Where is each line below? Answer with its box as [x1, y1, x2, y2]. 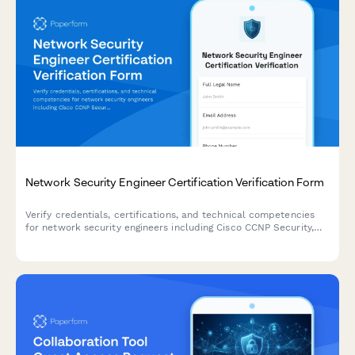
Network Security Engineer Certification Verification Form [25, 174, 325, 189]
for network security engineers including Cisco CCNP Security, [25, 221, 314, 233]
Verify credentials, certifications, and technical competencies [25, 208, 315, 220]
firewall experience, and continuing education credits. [25, 234, 279, 246]
